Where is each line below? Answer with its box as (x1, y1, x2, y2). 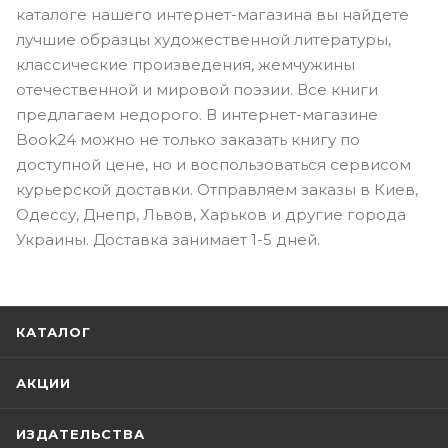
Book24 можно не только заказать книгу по (16, 130, 360, 150)
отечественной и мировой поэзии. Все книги (16, 80, 378, 100)
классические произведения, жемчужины (16, 55, 355, 75)
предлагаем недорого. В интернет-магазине (16, 105, 378, 125)
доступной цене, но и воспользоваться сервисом (16, 155, 411, 175)
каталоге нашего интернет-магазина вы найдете (16, 5, 409, 25)
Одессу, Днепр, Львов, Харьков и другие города (16, 205, 406, 225)
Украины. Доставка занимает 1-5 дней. (16, 230, 320, 250)
